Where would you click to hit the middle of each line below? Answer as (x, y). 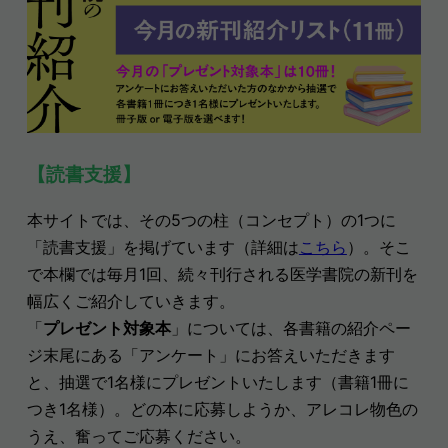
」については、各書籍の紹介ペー (290, 328)
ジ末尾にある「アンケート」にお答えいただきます (210, 355)
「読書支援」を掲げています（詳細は (162, 247)
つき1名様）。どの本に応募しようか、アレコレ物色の (222, 409)
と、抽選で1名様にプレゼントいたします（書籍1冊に (217, 382)
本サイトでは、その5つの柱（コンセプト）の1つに (211, 220)
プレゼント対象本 (106, 328)
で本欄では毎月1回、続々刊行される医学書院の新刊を (222, 274)
